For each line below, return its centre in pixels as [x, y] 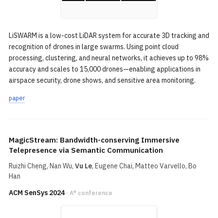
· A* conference [89, 193]
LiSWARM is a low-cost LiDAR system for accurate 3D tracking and [109, 36]
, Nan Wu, [61, 166]
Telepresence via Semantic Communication [86, 150]
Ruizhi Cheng [28, 166]
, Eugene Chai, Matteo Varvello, [140, 166]
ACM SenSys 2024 [37, 193]
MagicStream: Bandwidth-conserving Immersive [94, 140]
